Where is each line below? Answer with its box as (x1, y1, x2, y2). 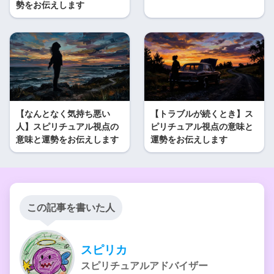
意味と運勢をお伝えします (16, 134, 119, 144)
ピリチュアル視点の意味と (150, 121, 253, 131)
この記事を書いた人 (27, 202, 115, 213)
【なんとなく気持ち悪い (16, 108, 110, 119)
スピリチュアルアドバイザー (81, 260, 208, 271)
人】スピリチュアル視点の (16, 121, 119, 131)
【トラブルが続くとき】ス (150, 108, 253, 119)
